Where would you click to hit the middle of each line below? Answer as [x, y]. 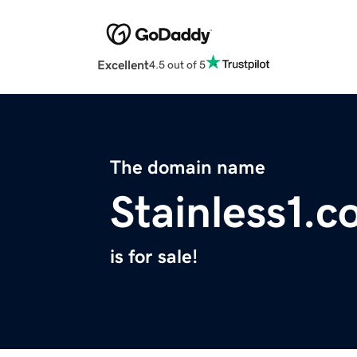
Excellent [123, 65]
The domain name [188, 168]
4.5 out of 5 [177, 64]
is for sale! [154, 257]
